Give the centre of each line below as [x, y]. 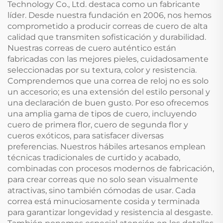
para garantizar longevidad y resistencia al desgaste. [110, 212]
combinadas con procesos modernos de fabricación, [111, 168]
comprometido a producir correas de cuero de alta [108, 26]
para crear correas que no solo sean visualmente [103, 179]
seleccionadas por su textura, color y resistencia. [102, 70]
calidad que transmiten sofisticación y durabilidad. [107, 37]
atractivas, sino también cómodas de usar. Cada [102, 190]
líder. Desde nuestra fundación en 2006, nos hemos [110, 15]
